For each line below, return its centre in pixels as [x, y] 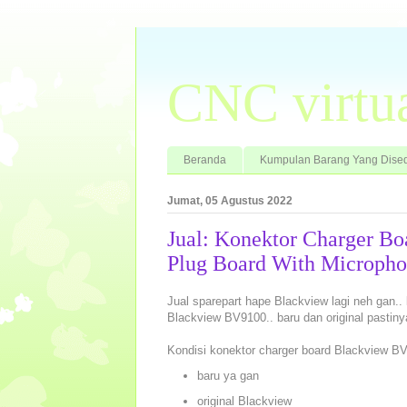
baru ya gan [228, 376]
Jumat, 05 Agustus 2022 [230, 200]
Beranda [205, 159]
